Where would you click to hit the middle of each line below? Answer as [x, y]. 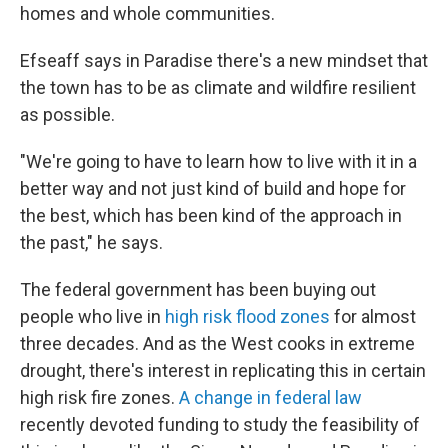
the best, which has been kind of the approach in [211, 215]
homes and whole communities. [147, 13]
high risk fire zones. [99, 397]
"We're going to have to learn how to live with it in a [218, 161]
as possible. [67, 114]
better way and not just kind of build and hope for [213, 188]
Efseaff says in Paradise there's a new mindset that [224, 60]
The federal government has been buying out [198, 289]
